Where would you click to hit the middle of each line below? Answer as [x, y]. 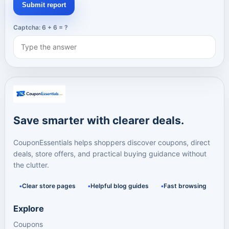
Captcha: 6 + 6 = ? [41, 27]
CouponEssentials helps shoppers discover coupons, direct [112, 142]
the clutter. [31, 165]
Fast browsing [185, 186]
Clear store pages [49, 186]
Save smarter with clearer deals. [99, 120]
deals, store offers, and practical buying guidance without [110, 154]
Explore [29, 209]
